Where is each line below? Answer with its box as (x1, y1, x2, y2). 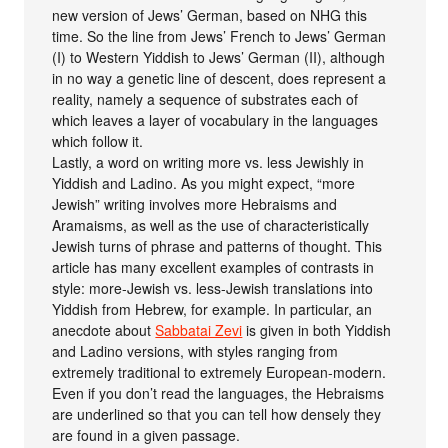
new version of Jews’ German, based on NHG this (52, 5, 368, 26)
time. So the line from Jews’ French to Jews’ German (52, 26, 387, 47)
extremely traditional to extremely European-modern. (52, 362, 387, 383)
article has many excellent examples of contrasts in (52, 257, 375, 278)
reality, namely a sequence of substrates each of (52, 89, 359, 110)
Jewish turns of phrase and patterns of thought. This (52, 236, 383, 257)
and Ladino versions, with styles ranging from (52, 341, 339, 362)
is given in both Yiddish (242, 320, 392, 341)
